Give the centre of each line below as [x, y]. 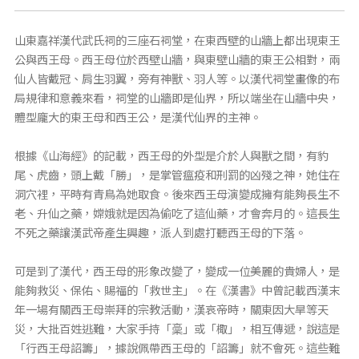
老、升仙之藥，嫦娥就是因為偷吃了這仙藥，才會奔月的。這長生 [177, 214]
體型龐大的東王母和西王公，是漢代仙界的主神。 [137, 117]
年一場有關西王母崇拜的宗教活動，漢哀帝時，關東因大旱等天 [171, 310]
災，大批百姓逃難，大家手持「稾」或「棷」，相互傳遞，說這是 [177, 329]
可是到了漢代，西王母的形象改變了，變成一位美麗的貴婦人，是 [177, 271]
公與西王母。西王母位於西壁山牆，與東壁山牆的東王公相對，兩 [177, 60]
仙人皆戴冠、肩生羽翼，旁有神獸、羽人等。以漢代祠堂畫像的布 [177, 79]
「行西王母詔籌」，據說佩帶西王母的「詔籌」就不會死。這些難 [177, 348]
